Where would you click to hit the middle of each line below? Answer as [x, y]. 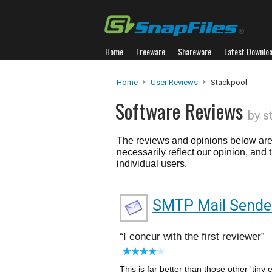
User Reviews [174, 82]
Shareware [195, 51]
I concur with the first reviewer [192, 236]
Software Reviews [182, 111]
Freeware [151, 51]
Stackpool [228, 82]
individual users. [152, 164]
